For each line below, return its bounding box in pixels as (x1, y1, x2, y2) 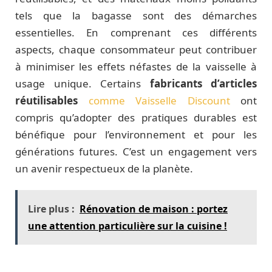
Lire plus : (28, 202, 75, 216)
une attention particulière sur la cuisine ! (28, 219, 227, 233)
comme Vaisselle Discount (88, 93, 230, 108)
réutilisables (15, 93, 78, 108)
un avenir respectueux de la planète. (15, 161, 193, 176)
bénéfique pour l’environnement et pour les (15, 127, 257, 142)
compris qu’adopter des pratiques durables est (15, 110, 257, 125)
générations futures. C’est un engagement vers (15, 144, 257, 159)
